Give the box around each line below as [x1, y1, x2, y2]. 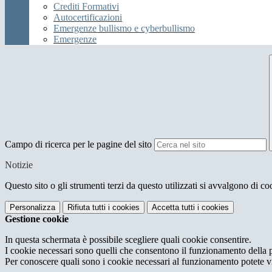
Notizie [5, 160, 33, 171]
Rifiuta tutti [67, 203, 106, 212]
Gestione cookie [5, 214, 69, 225]
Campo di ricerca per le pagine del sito [5, 139, 152, 150]
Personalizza [10, 203, 55, 212]
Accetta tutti [152, 203, 195, 212]
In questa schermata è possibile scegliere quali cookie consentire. [5, 234, 251, 245]
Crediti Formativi [53, 1, 119, 12]
